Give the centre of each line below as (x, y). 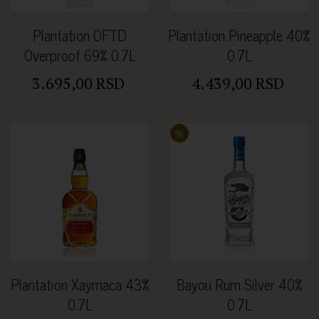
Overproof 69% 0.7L (80, 55)
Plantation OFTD (80, 35)
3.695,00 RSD (78, 83)
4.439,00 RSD (237, 83)
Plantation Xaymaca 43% (80, 284)
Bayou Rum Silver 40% (239, 284)
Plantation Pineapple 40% (239, 35)
